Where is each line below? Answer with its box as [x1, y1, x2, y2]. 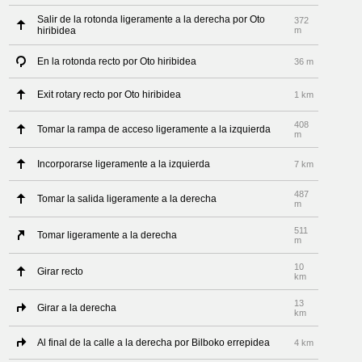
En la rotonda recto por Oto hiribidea [37, 56, 197, 67]
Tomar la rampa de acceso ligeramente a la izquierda [37, 124, 271, 135]
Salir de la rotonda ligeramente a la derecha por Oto [37, 14, 266, 25]
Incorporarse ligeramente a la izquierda [37, 158, 211, 170]
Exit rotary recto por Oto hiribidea [37, 89, 182, 100]
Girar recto [37, 266, 84, 277]
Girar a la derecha [37, 302, 117, 314]
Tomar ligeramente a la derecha [37, 229, 178, 241]
